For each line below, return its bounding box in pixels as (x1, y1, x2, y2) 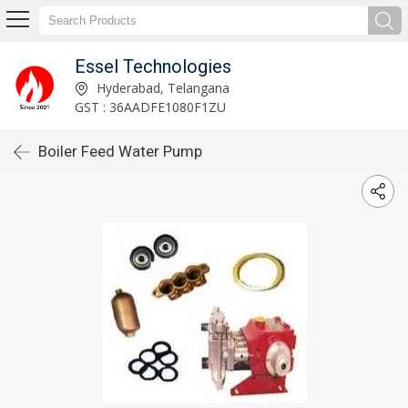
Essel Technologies (74, 55, 231, 77)
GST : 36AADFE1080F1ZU (74, 97, 226, 116)
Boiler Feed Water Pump (38, 142, 202, 160)
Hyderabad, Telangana (92, 78, 229, 97)
